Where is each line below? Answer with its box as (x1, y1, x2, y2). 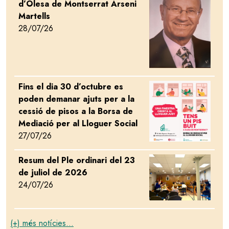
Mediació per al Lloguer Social (18, 117, 138, 129)
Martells (18, 10, 50, 22)
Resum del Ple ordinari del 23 (18, 154, 135, 167)
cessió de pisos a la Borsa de (18, 105, 133, 117)
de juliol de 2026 (18, 167, 87, 179)
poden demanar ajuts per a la (18, 93, 134, 105)
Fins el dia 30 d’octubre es (18, 80, 123, 93)
